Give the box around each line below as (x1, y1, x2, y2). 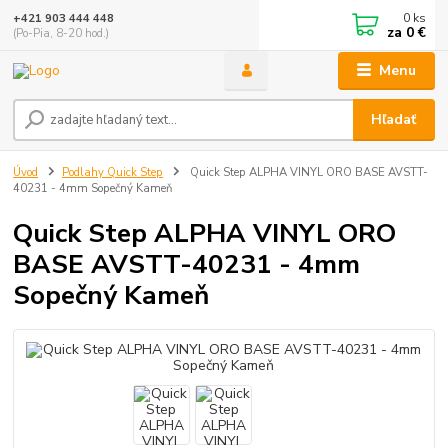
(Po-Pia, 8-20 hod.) (13, 25, 110, 41)
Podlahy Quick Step (62, 165, 163, 181)
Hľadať (371, 110, 417, 130)
